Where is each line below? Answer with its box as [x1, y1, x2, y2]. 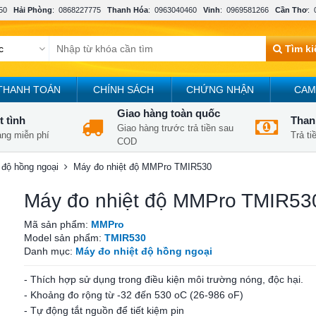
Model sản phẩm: [24, 232, 104, 243]
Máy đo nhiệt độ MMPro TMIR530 [73, 162, 212, 172]
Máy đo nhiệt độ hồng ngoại [75, 245, 212, 257]
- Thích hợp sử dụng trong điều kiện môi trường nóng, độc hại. [24, 274, 303, 285]
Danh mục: [24, 245, 75, 257]
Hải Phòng [13, 6, 52, 14]
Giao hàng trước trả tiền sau [117, 123, 233, 133]
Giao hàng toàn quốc [117, 107, 220, 119]
